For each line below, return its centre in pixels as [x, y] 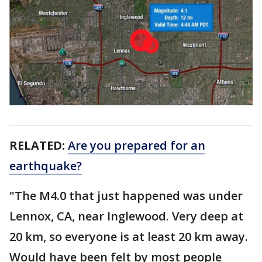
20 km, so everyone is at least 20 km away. [129, 236]
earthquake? [46, 166]
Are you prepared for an [137, 145]
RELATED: [39, 145]
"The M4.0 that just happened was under [126, 195]
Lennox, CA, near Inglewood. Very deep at [126, 216]
